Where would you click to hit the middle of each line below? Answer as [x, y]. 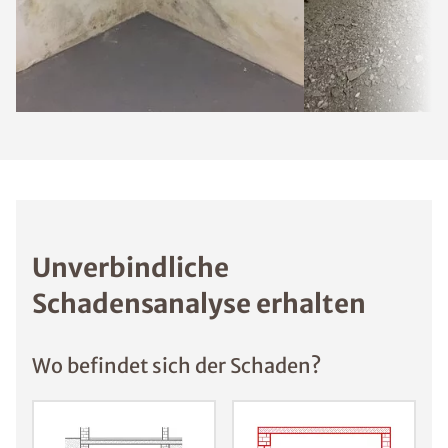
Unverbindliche [130, 267]
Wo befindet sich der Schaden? [176, 365]
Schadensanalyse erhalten [199, 303]
